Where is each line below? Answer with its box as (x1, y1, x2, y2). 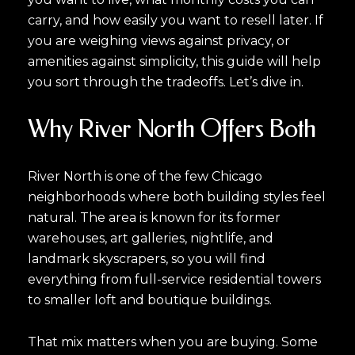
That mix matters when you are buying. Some (28, 334, 318, 349)
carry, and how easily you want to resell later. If (28, 12, 323, 28)
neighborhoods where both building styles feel (28, 189, 326, 204)
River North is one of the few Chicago (28, 168, 262, 184)
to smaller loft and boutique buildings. (28, 292, 272, 307)
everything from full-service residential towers (28, 271, 321, 287)
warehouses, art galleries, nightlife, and (28, 230, 273, 246)
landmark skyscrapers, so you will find (28, 250, 265, 266)
